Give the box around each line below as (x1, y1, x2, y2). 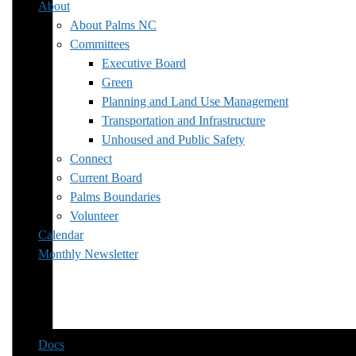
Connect (70, 151, 112, 165)
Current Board (70, 170, 142, 184)
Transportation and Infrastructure (102, 113, 265, 127)
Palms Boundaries (70, 189, 161, 203)
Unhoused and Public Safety (102, 132, 245, 146)
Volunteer (70, 208, 118, 222)
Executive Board (102, 56, 186, 70)
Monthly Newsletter (38, 246, 138, 261)
